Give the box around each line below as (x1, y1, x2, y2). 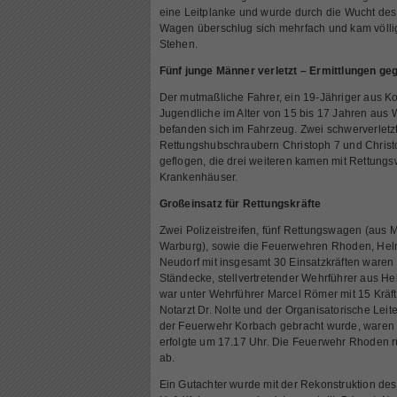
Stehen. (159, 38, 198, 51)
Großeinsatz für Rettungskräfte (159, 198, 322, 210)
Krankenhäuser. (159, 171, 238, 183)
